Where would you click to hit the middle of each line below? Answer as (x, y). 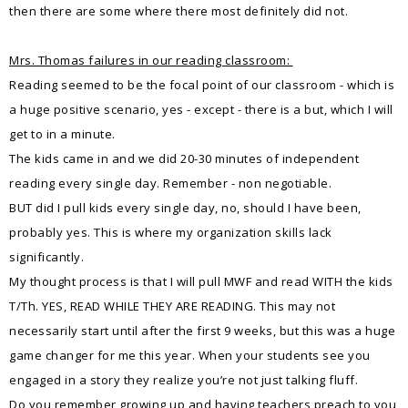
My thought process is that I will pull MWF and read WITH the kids (201, 281)
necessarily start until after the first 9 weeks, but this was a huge (202, 331)
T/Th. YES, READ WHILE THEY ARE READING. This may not (172, 306)
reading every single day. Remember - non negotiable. (170, 183)
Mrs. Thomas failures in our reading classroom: (149, 60)
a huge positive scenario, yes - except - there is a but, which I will (201, 109)
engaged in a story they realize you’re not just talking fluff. (184, 380)
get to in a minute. (62, 134)
